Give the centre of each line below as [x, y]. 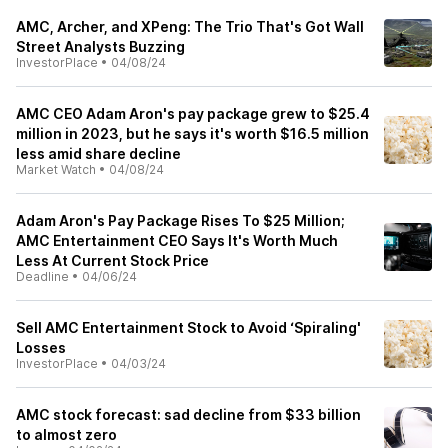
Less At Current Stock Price [112, 260]
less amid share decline [98, 153]
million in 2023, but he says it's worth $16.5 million [192, 133]
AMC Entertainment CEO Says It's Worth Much [177, 240]
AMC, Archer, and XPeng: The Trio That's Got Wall [190, 26]
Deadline [42, 276]
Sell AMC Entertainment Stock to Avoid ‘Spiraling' [188, 327]
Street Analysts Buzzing [100, 46]
